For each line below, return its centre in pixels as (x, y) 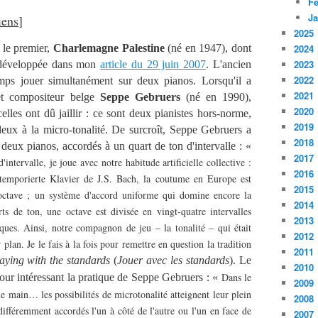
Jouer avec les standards (174, 260)
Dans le (236, 277)
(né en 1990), (216, 97)
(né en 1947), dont (208, 48)
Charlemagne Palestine (107, 48)
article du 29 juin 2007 (153, 64)
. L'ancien (229, 64)
